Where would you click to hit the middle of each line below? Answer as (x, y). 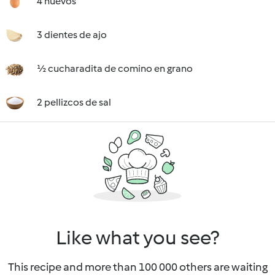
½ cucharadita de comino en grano (115, 68)
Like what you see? (137, 238)
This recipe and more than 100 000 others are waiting (137, 267)
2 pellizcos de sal (74, 102)
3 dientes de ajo (72, 35)
